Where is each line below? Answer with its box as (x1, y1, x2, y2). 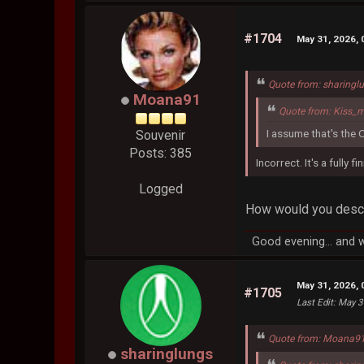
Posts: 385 (129, 145, 193, 162)
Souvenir (136, 128, 186, 144)
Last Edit (297, 296, 334, 308)
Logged (138, 181, 183, 197)
